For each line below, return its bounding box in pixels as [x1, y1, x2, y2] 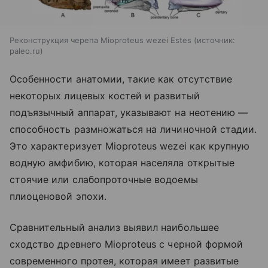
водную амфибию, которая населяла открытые [10, 156, 234, 169]
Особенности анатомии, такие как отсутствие [10, 72, 233, 85]
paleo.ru [10, 45, 40, 56]
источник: [197, 35, 235, 45]
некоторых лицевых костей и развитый [10, 89, 200, 102]
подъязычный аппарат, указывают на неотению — [10, 106, 248, 118]
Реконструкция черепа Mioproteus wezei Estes [10, 35, 191, 45]
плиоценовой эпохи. [10, 190, 106, 202]
